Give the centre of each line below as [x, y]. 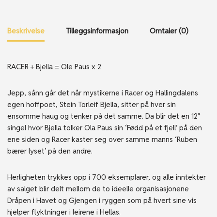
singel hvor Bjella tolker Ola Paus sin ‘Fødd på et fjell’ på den [105, 128]
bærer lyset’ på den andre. [50, 151]
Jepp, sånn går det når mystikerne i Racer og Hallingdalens [103, 93]
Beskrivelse [26, 31]
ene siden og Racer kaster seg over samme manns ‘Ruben [102, 139]
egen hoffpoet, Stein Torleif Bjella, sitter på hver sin [92, 104]
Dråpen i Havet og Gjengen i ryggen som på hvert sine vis [102, 200]
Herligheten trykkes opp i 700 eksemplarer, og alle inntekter [107, 177]
